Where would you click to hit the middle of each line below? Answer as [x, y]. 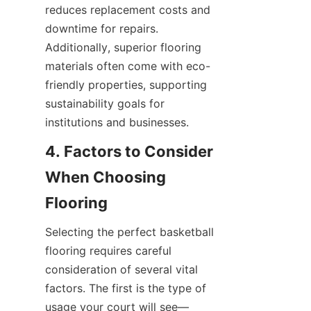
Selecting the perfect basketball [129, 232]
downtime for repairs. [102, 28]
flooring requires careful [108, 251]
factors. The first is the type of [126, 288]
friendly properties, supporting [126, 85]
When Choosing [106, 177]
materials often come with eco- [128, 66]
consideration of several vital [121, 269]
